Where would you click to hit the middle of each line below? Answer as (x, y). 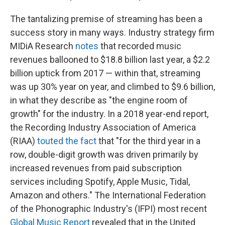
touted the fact (67, 141)
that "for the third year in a (148, 141)
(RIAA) (24, 141)
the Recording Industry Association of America (103, 128)
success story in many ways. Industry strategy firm (112, 33)
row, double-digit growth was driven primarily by (104, 155)
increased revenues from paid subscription (96, 168)
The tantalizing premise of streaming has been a (106, 19)
